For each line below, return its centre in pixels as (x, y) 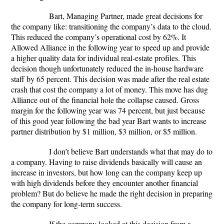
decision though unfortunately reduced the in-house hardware (107, 68)
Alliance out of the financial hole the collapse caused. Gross (105, 100)
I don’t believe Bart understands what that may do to (121, 151)
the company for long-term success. (66, 204)
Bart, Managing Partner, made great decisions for (116, 16)
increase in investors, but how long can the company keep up (106, 172)
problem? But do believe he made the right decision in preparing (112, 193)
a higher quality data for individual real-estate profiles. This (103, 58)
